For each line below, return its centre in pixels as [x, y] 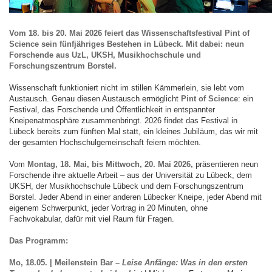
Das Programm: [39, 241]
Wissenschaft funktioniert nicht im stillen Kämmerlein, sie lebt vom [127, 88]
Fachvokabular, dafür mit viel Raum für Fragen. [92, 219]
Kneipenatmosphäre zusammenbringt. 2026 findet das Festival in [123, 121]
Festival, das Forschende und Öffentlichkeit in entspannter [112, 110]
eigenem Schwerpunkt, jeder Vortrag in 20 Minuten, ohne [108, 208]
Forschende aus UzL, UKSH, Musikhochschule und [105, 55]
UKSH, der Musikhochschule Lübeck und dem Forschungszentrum [126, 186]
